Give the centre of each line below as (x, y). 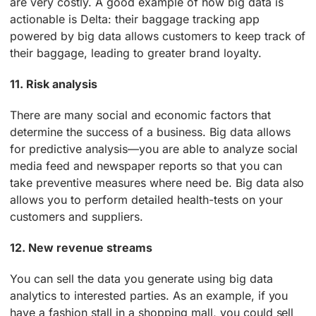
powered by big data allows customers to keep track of (158, 36)
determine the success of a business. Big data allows (150, 132)
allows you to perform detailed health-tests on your (146, 199)
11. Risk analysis (54, 84)
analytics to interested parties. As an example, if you (149, 295)
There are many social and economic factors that (140, 115)
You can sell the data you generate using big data (141, 278)
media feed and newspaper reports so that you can (146, 165)
